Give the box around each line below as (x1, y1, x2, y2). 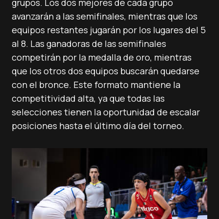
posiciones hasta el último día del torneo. (12, 120, 184, 131)
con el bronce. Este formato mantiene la (12, 79, 180, 90)
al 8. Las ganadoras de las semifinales (12, 38, 166, 49)
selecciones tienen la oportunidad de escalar (12, 106, 200, 118)
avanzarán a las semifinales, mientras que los (12, 10, 197, 22)
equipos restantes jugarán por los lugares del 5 (12, 24, 206, 36)
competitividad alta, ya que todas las (12, 92, 165, 104)
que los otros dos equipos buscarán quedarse (12, 65, 199, 77)
